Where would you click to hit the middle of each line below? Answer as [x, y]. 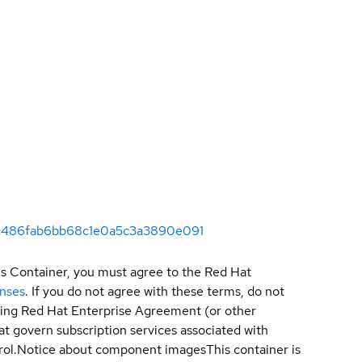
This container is [253, 349]
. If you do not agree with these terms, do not [155, 291]
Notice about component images [112, 349]
